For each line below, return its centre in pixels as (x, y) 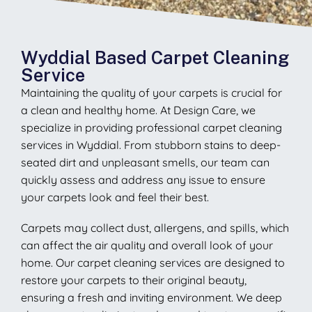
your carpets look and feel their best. (115, 197)
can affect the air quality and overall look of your (147, 245)
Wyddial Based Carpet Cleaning (155, 57)
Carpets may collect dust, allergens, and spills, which (155, 227)
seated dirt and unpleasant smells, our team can (145, 162)
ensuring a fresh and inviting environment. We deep (151, 297)
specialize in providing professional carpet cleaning (151, 127)
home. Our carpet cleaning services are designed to (153, 262)
